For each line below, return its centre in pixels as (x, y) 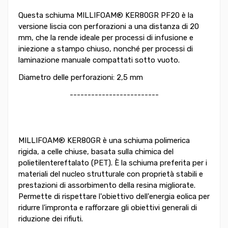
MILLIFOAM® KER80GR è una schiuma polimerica (104, 141)
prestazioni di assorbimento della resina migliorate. (107, 186)
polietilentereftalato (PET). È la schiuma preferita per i (113, 163)
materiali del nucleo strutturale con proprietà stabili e (111, 174)
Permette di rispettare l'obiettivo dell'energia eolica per (114, 197)
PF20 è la (176, 16)
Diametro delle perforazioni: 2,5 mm (87, 78)
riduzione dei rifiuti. (51, 219)
